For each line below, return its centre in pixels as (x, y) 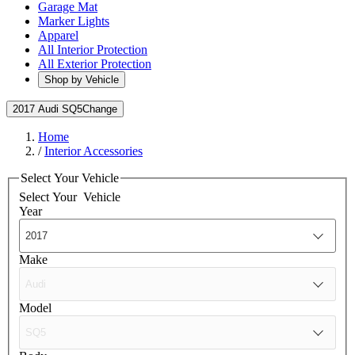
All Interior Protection (93, 50)
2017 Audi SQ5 (48, 109)
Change (100, 109)
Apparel (58, 35)
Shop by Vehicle (82, 80)
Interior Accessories (94, 151)
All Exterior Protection (95, 64)
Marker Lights (74, 21)
